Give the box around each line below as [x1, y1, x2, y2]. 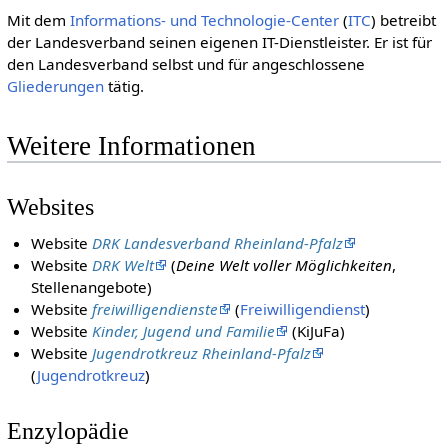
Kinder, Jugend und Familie [92, 321, 276, 342]
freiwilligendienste [92, 299, 219, 320]
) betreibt [370, 9, 436, 30]
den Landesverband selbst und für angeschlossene [6, 53, 365, 74]
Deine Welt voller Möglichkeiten [176, 255, 393, 276]
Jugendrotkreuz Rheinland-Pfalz [92, 343, 312, 364]
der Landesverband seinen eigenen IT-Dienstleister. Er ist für [6, 31, 432, 52]
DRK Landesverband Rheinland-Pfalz [92, 233, 344, 254]
